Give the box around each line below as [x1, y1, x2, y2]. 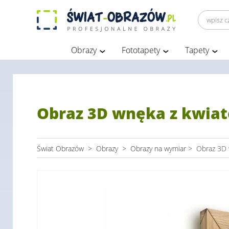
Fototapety [122, 44, 160, 56]
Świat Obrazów [37, 144, 84, 153]
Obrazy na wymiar [130, 144, 186, 153]
